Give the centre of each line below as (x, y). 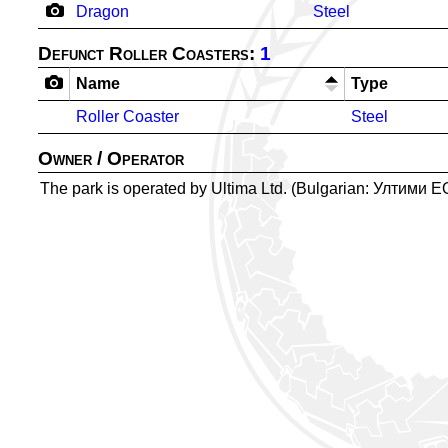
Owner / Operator (111, 158)
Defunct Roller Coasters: (149, 53)
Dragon (102, 11)
